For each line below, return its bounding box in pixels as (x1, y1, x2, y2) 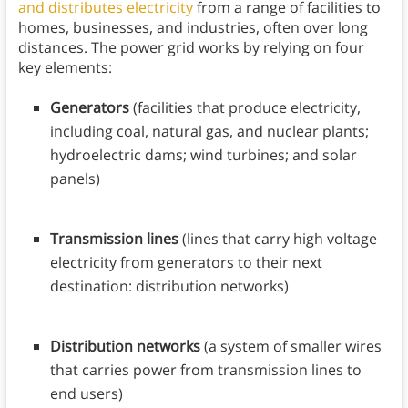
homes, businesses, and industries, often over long (17, 17, 368, 38)
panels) (49, 168, 100, 189)
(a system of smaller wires (199, 336, 382, 357)
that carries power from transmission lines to (49, 360, 362, 381)
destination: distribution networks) (49, 276, 289, 297)
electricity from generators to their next (49, 252, 322, 273)
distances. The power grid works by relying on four (17, 37, 364, 58)
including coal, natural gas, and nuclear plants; (49, 121, 369, 142)
